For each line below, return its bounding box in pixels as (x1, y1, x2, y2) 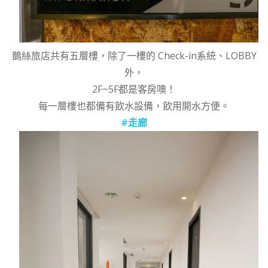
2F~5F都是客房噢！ (92, 83, 176, 96)
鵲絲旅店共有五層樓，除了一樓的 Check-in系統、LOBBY (11, 49, 257, 63)
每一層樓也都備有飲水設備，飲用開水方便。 (38, 99, 230, 113)
